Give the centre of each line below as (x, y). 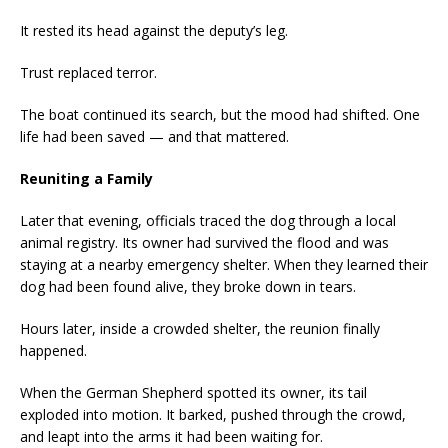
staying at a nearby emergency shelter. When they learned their (224, 265)
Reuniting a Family (86, 179)
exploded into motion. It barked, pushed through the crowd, (213, 415)
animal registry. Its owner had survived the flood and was (204, 243)
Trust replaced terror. (88, 73)
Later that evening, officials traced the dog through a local (208, 221)
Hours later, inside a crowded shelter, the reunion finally (200, 329)
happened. (53, 351)
